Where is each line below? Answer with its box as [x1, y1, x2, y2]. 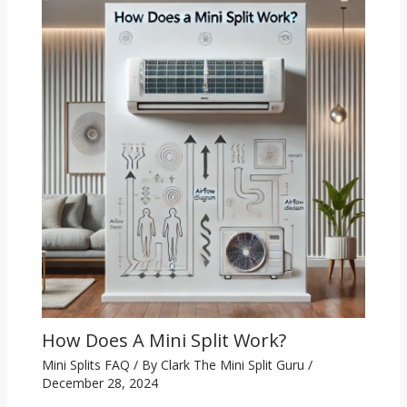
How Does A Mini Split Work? [41, 327, 286, 352]
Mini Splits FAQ [41, 355, 130, 373]
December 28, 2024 [41, 373, 158, 392]
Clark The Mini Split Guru [160, 355, 308, 373]
